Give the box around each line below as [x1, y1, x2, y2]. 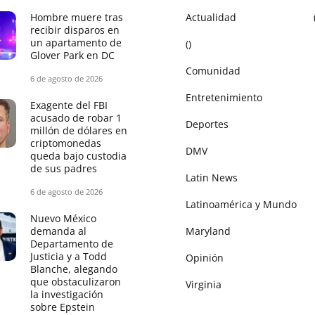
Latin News [186, 171, 238, 185]
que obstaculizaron [30, 275, 121, 289]
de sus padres [30, 162, 97, 176]
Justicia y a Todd [30, 250, 107, 264]
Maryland [186, 224, 231, 238]
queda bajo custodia [30, 149, 127, 163]
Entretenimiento [186, 91, 262, 105]
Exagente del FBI [30, 98, 108, 112]
